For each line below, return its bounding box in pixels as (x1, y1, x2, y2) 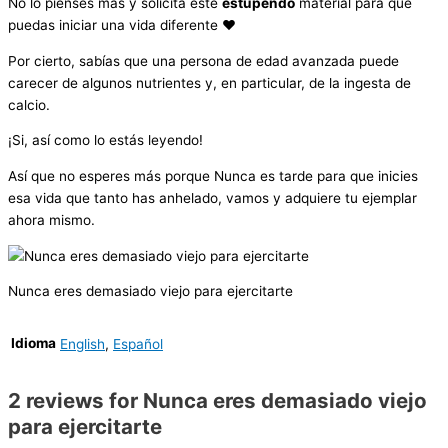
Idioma (11, 335, 56, 352)
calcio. (8, 96, 50, 113)
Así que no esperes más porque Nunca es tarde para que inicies (8, 168, 418, 185)
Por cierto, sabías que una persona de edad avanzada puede (8, 52, 399, 69)
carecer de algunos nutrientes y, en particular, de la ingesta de (8, 74, 411, 91)
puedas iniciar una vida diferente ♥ (8, 17, 236, 34)
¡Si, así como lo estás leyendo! (8, 132, 203, 149)
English (60, 335, 105, 352)
